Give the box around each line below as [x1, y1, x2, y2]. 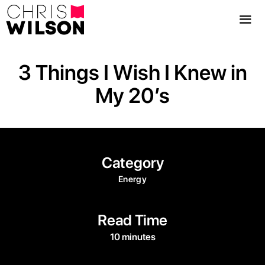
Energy [118, 173, 147, 185]
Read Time [98, 211, 167, 229]
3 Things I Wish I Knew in [18, 59, 247, 85]
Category [101, 153, 164, 172]
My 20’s [95, 82, 170, 108]
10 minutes [109, 231, 156, 243]
